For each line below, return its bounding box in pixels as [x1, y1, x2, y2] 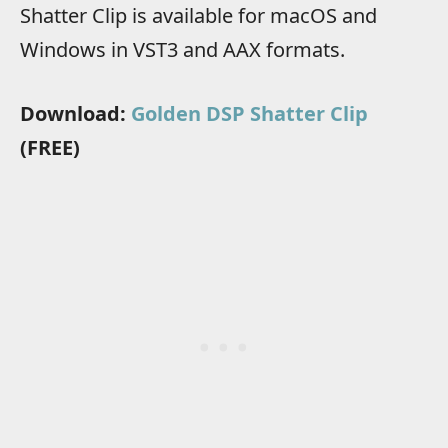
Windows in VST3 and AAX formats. [20, 35, 345, 63]
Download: [20, 100, 131, 128]
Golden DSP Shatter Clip [131, 100, 368, 128]
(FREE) [20, 134, 80, 162]
